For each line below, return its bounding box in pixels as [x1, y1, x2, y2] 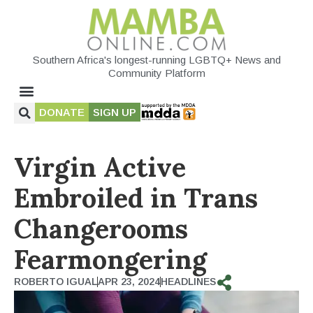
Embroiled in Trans [14, 180, 258, 214]
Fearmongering [14, 242, 207, 276]
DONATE [39, 105, 85, 118]
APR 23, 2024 [98, 275, 160, 287]
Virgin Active [14, 150, 186, 184]
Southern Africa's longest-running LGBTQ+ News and [32, 53, 281, 66]
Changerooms [14, 211, 188, 245]
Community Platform [108, 66, 205, 79]
